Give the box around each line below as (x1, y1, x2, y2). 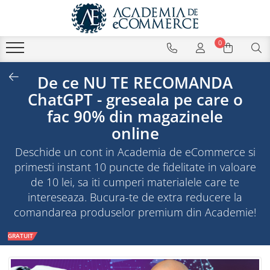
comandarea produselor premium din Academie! (14, 205, 256, 219)
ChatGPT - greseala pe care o (27, 89, 243, 110)
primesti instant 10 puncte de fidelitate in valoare (14, 160, 256, 174)
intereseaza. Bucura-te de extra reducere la (28, 190, 242, 204)
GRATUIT (8, 231, 33, 240)
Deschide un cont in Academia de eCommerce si (14, 145, 256, 159)
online (111, 122, 159, 144)
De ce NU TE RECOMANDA (37, 72, 233, 93)
